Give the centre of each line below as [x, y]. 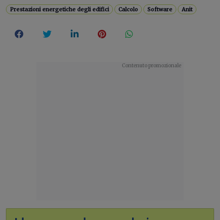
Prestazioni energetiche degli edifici [60, 10]
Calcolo [128, 10]
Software [160, 10]
